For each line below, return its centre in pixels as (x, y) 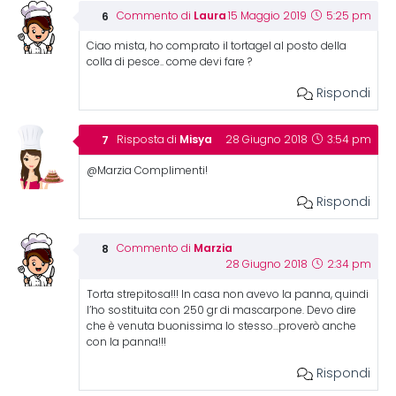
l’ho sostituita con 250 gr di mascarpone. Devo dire (221, 310)
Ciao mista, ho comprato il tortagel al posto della (216, 46)
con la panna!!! (126, 342)
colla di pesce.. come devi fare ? (169, 61)
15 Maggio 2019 (268, 15)
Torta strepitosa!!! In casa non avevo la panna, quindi (227, 294)
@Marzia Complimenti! (147, 170)
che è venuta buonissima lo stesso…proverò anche (221, 326)
